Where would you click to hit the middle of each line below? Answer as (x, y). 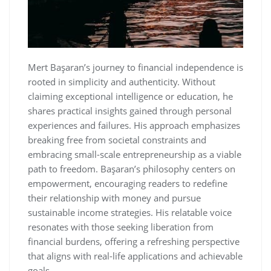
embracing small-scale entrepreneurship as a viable (135, 155)
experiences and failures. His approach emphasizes (134, 126)
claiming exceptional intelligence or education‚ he (130, 96)
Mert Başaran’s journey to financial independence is (135, 67)
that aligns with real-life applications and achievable (135, 256)
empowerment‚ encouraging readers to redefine (128, 184)
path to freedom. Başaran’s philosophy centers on (132, 169)
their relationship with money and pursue (114, 198)
